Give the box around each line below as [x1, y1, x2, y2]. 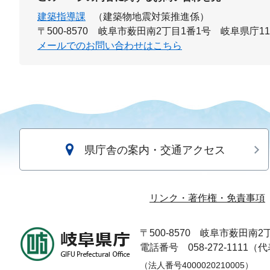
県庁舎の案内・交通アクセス [84, 143, 225, 156]
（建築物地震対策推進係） [93, 11, 209, 22]
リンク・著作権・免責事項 [149, 192, 265, 203]
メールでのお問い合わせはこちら [37, 40, 182, 51]
